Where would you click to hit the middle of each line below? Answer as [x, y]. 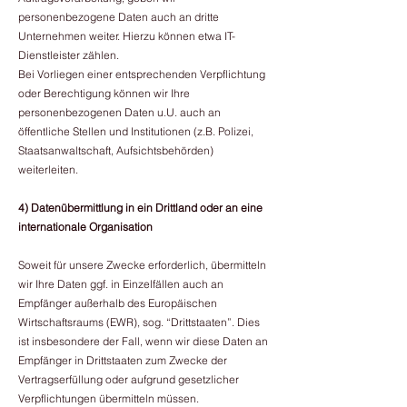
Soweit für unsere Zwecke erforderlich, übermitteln [142, 265]
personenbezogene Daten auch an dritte [119, 17]
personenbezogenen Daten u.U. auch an [119, 112]
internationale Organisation [85, 227]
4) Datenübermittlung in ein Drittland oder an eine [140, 208]
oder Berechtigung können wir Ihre [104, 93]
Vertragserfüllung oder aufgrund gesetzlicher [129, 379]
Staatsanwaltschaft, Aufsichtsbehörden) [116, 150]
